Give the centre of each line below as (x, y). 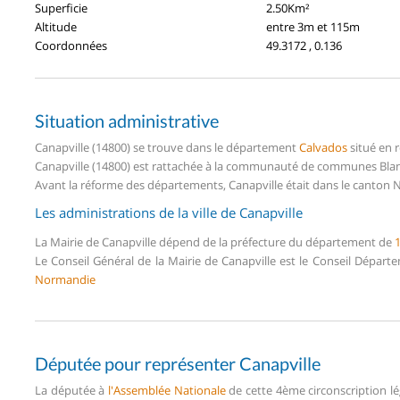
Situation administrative (127, 120)
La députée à (72, 390)
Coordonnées (71, 45)
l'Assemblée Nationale (167, 390)
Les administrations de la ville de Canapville (169, 212)
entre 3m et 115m (313, 26)
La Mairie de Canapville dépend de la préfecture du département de (215, 242)
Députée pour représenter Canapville (178, 363)
